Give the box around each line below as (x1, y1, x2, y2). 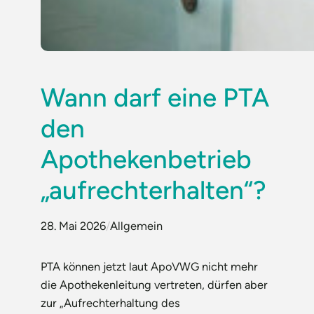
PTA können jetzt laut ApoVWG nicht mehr (41, 259, 259, 274)
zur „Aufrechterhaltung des (41, 296, 181, 310)
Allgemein (110, 218, 163, 233)
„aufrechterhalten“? (41, 174, 267, 205)
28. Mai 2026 (41, 218, 107, 233)
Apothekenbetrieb (41, 143, 252, 175)
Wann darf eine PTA (41, 81, 270, 113)
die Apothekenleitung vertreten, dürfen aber (41, 278, 268, 292)
